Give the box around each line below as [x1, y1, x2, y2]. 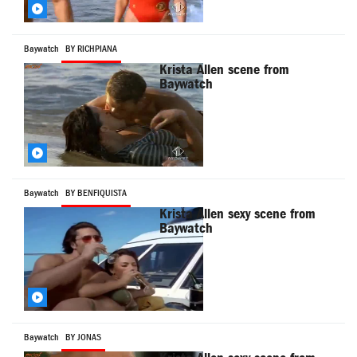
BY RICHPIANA [65, 43, 117, 55]
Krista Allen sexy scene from [159, 206, 316, 223]
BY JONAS [65, 331, 101, 343]
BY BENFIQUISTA [65, 187, 127, 199]
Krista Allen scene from [159, 61, 290, 79]
